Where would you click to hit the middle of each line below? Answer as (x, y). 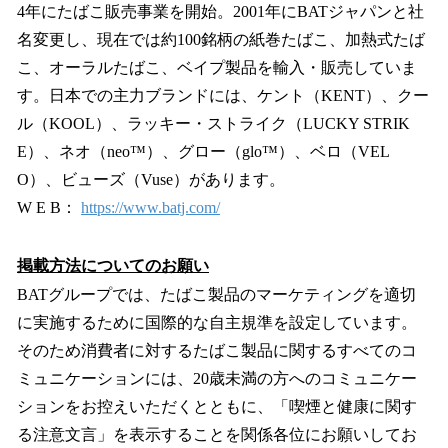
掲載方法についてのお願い (113, 265)
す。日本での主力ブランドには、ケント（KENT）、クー (223, 96)
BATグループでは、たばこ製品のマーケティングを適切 (216, 294)
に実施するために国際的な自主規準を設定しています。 (217, 322)
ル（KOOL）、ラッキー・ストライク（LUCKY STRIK (213, 124)
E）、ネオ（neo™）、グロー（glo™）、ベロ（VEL (203, 152)
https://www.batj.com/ (150, 208)
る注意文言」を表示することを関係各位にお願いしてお (217, 434)
